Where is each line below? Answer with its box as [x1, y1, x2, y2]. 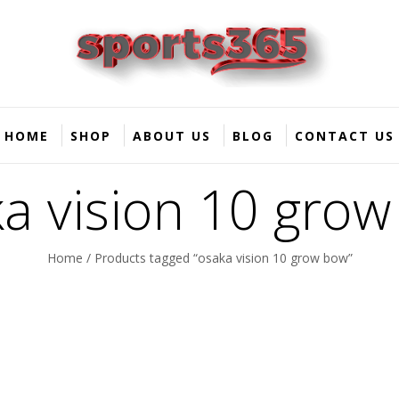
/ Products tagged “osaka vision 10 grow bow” [82, 248, 353, 266]
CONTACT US [295, 127, 395, 145]
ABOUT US [133, 127, 211, 145]
